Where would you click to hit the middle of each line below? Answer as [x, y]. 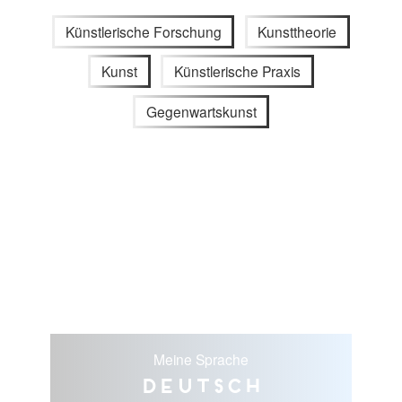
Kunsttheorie [297, 31]
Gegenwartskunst [201, 111]
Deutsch [201, 385]
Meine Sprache [201, 358]
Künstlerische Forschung [143, 31]
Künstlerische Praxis [237, 71]
